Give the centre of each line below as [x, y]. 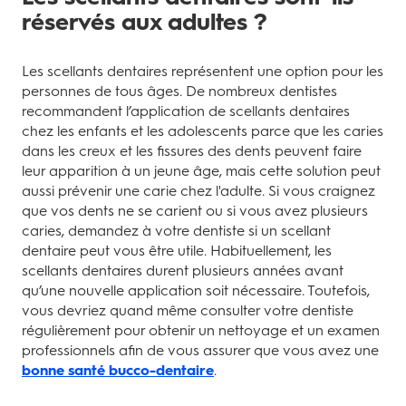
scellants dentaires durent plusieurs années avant [183, 271]
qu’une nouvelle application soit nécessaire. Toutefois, [196, 290]
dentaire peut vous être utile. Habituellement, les [177, 251]
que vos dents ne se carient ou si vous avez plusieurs [195, 211]
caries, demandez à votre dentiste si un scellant [176, 231]
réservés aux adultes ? [145, 22]
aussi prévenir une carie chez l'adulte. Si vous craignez [198, 191]
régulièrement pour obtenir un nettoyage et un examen [201, 330]
